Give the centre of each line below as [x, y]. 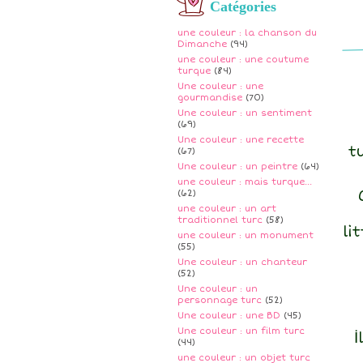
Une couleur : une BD [229, 316]
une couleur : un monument [246, 235]
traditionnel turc [220, 220]
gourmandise [210, 98]
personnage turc [220, 300]
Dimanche [202, 44]
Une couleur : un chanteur [242, 262]
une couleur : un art [227, 209]
